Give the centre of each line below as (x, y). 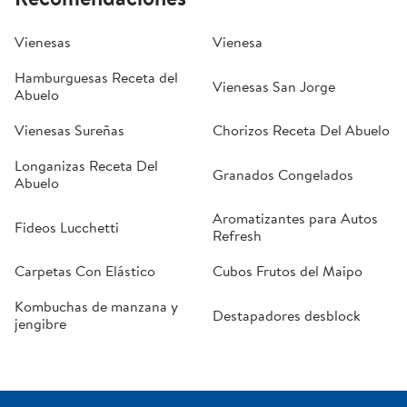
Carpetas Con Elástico (85, 271)
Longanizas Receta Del (86, 166)
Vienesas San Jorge (274, 86)
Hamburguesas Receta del (96, 78)
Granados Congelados (283, 174)
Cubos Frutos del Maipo (288, 271)
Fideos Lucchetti (67, 227)
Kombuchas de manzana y (96, 307)
